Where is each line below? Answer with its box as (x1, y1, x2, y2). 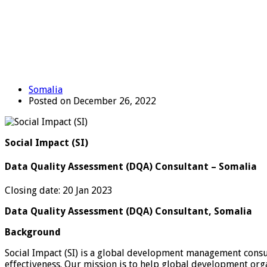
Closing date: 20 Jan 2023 (5, 185, 113, 197)
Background (5, 226, 61, 238)
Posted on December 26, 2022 (29, 95, 156, 107)
